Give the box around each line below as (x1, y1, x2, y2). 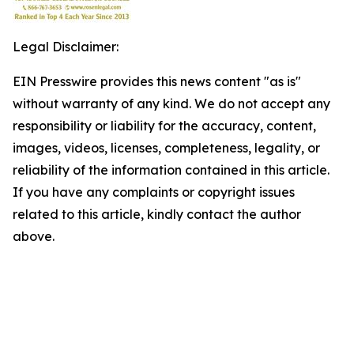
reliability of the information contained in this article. (13, 162, 330, 178)
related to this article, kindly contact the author (13, 206, 301, 222)
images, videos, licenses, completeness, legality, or (13, 140, 320, 156)
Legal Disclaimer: (13, 39, 119, 55)
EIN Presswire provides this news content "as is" (13, 73, 301, 89)
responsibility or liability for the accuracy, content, (13, 118, 316, 134)
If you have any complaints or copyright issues (13, 184, 295, 200)
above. (13, 228, 55, 244)
